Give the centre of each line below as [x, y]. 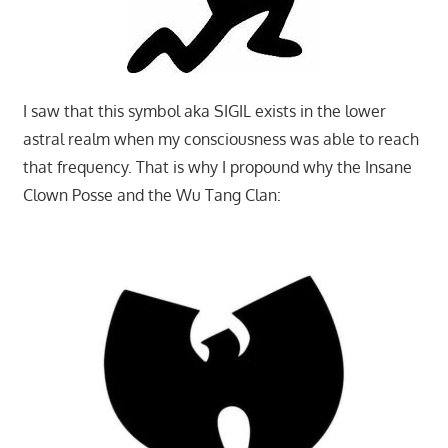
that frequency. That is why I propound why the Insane [217, 166]
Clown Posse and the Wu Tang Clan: [151, 194]
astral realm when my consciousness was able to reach [220, 138]
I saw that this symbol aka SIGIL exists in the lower [204, 110]
